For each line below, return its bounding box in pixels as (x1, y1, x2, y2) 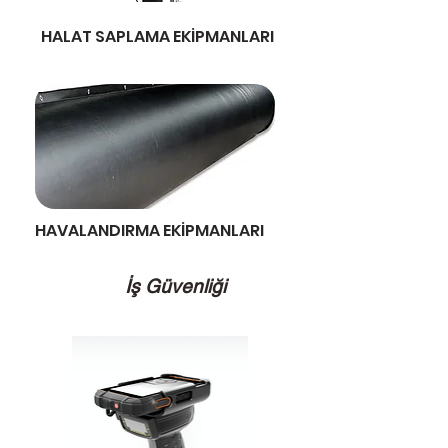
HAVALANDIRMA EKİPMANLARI (35, 219, 264, 242)
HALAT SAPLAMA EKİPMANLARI (41, 25, 274, 48)
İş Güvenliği (125, 275, 226, 297)
